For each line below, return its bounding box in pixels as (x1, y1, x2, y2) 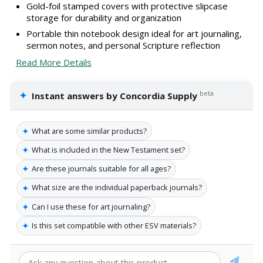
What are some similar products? (32, 125, 147, 136)
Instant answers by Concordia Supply (32, 90, 198, 102)
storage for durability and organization (26, 11, 181, 23)
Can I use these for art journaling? (32, 201, 150, 212)
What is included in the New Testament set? (32, 144, 185, 155)
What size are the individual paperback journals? (32, 182, 202, 193)
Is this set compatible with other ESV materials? (32, 220, 196, 231)
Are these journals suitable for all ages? (32, 163, 171, 174)
